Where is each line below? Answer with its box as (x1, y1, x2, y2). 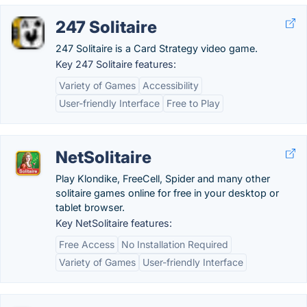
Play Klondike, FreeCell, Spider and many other (56, 173, 270, 184)
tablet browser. (56, 201, 125, 213)
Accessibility (143, 79, 199, 91)
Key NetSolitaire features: (56, 217, 172, 229)
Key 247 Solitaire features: (56, 58, 176, 70)
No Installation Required (121, 238, 228, 250)
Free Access (59, 238, 114, 250)
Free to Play (167, 97, 220, 109)
